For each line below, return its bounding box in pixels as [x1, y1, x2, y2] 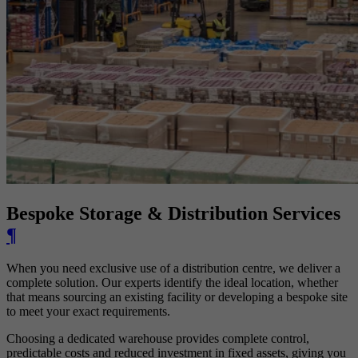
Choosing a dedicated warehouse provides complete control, [6, 332, 309, 346]
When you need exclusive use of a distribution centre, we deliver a [6, 261, 340, 276]
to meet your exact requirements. [6, 304, 170, 319]
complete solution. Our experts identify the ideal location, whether [6, 276, 338, 290]
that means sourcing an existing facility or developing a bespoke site [6, 290, 348, 304]
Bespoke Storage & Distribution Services [6, 202, 340, 224]
